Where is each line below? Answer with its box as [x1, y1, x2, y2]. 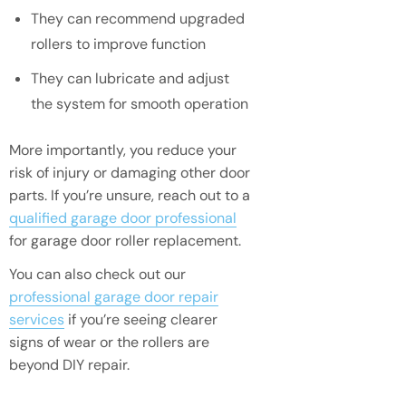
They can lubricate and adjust [31, 68, 229, 88]
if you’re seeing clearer [64, 309, 217, 329]
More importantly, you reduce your [9, 140, 237, 159]
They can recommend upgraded [31, 8, 245, 28]
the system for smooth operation [31, 93, 248, 113]
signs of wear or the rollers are [9, 332, 209, 352]
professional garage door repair [9, 286, 218, 306]
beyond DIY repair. [9, 354, 130, 374]
